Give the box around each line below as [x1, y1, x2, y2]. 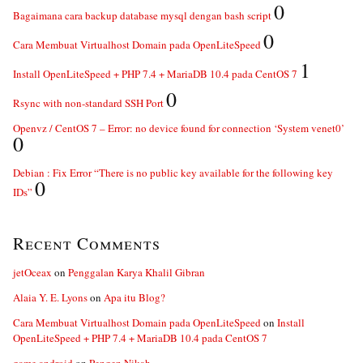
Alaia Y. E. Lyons [13, 290, 88, 305]
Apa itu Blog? [104, 290, 165, 305]
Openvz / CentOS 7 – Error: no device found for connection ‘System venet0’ [13, 121, 344, 135]
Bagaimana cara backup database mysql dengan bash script [13, 8, 271, 23]
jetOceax [13, 265, 52, 280]
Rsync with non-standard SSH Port [13, 96, 164, 110]
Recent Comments [13, 232, 160, 254]
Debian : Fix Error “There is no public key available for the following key [13, 165, 333, 180]
